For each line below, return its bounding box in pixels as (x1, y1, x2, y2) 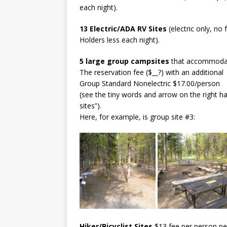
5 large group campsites (80, 56, 169, 66)
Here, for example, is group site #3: (80, 111, 195, 122)
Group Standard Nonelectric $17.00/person (80, 78, 220, 88)
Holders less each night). (80, 34, 160, 45)
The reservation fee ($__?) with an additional (80, 67, 223, 77)
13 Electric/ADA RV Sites (80, 23, 167, 33)
